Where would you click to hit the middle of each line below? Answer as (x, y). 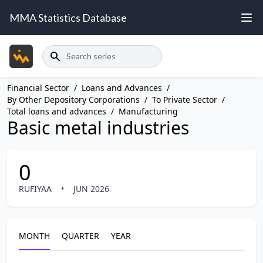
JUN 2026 (90, 189)
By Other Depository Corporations (73, 100)
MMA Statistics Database (68, 18)
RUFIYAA (36, 189)
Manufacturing (148, 111)
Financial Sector (38, 88)
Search (55, 51)
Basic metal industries (98, 128)
